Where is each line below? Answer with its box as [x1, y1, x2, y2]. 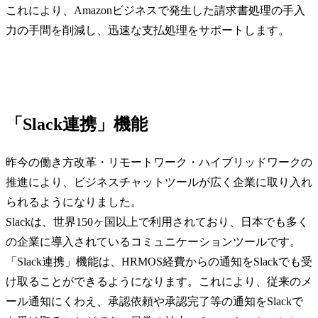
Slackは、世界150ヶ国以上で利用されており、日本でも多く [6, 215, 309, 228]
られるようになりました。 [6, 195, 142, 208]
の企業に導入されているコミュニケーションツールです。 [6, 235, 301, 248]
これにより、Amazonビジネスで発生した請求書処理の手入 [6, 4, 305, 16]
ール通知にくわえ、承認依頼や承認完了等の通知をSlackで [6, 295, 303, 307]
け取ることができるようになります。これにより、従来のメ [6, 275, 312, 287]
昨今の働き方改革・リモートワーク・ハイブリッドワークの [6, 155, 312, 168]
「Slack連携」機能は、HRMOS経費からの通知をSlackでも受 [6, 255, 312, 268]
